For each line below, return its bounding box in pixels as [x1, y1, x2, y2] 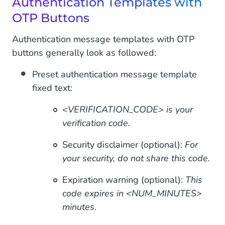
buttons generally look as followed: [12, 47, 156, 59]
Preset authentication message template [32, 68, 197, 80]
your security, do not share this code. [62, 152, 210, 164]
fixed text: [32, 82, 72, 94]
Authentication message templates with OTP [12, 33, 194, 45]
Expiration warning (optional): [62, 174, 185, 186]
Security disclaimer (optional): [62, 139, 185, 151]
